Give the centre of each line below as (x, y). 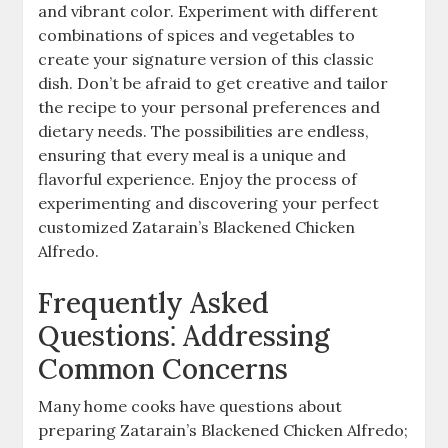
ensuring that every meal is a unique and (192, 154)
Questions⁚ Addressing (184, 335)
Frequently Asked (154, 302)
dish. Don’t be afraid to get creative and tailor (213, 82)
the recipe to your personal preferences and (209, 106)
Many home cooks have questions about (190, 405)
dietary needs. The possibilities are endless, (204, 130)
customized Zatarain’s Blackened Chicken (197, 226)
